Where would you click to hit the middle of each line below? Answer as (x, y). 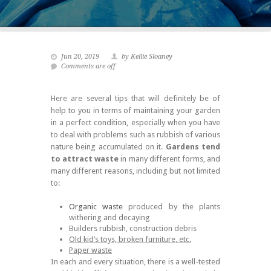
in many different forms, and (170, 159)
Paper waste (90, 250)
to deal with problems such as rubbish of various (135, 135)
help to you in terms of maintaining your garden (135, 111)
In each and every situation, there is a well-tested (135, 262)
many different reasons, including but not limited (135, 171)
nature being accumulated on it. (108, 147)
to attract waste (85, 159)
